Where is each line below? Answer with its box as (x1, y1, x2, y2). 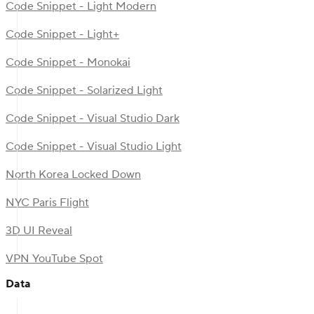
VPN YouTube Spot (6, 251, 103, 266)
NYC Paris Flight (6, 195, 89, 210)
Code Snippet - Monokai (6, 55, 130, 69)
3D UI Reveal (6, 223, 72, 238)
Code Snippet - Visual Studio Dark (6, 111, 179, 125)
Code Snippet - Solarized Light (6, 83, 163, 97)
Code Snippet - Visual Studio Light (6, 139, 182, 153)
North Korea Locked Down (6, 167, 141, 182)
